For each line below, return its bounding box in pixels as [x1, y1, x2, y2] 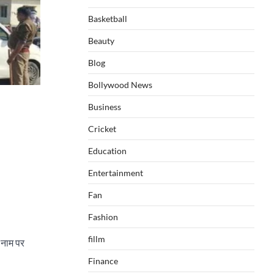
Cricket [88, 124, 116, 134]
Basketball [88, 13, 127, 24]
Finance [88, 256, 118, 266]
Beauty [88, 35, 114, 46]
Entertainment [88, 168, 143, 178]
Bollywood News [88, 80, 152, 90]
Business [88, 102, 121, 112]
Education [88, 146, 127, 156]
